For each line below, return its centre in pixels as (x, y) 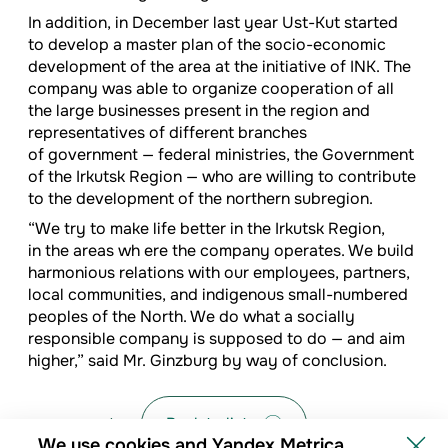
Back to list (207, 424)
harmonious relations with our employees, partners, (219, 273)
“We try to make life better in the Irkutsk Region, (206, 229)
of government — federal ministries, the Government (221, 155)
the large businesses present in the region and (199, 111)
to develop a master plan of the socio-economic (207, 45)
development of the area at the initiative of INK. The (219, 67)
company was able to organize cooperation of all (211, 89)
